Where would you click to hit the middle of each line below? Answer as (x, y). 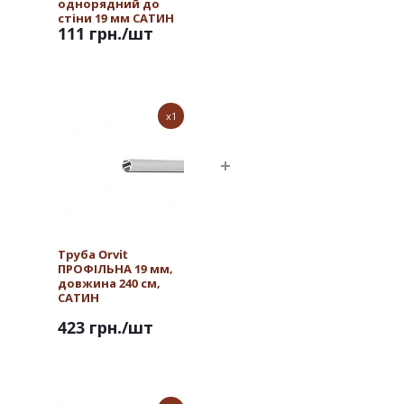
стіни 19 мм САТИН (116, 18)
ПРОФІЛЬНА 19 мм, (115, 269)
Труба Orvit (93, 254)
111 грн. (90, 34)
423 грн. (90, 328)
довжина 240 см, (109, 283)
